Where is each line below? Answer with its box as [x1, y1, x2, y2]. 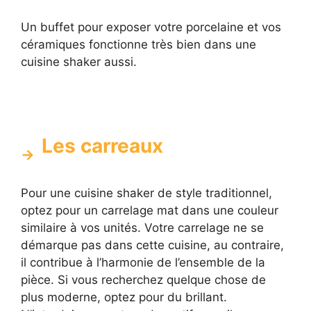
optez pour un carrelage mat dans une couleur [21, 203, 278, 217]
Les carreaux [42, 133, 163, 158]
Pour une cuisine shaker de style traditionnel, [21, 185, 272, 200]
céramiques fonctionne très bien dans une [21, 37, 256, 52]
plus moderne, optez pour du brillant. [21, 289, 227, 304]
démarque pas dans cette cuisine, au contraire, [21, 237, 284, 252]
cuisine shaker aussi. [21, 55, 137, 69]
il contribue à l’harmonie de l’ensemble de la [21, 255, 265, 269]
